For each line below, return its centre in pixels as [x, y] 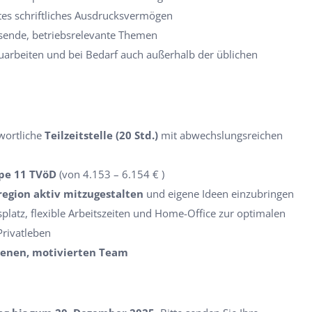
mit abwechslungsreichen [220, 135]
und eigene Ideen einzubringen [219, 194]
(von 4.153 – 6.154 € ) [112, 174]
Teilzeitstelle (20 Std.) [101, 135]
